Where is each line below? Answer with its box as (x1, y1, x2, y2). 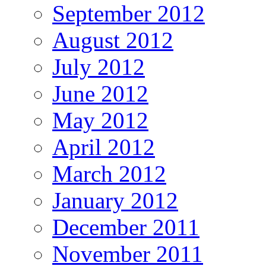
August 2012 (52, 27, 173, 53)
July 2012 (52, 54, 145, 80)
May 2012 (52, 107, 148, 134)
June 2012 (52, 81, 148, 107)
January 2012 (52, 188, 178, 214)
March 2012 (52, 161, 166, 187)
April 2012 (52, 134, 155, 160)
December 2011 (52, 214, 199, 240)
